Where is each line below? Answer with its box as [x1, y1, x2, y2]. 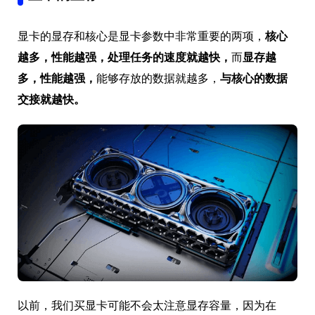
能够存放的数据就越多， [96, 72, 220, 84]
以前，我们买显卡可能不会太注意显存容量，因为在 [18, 300, 276, 312]
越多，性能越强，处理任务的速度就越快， [18, 51, 231, 63]
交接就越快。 [18, 93, 85, 105]
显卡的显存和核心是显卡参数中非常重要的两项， [18, 30, 265, 42]
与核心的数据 [220, 72, 288, 84]
